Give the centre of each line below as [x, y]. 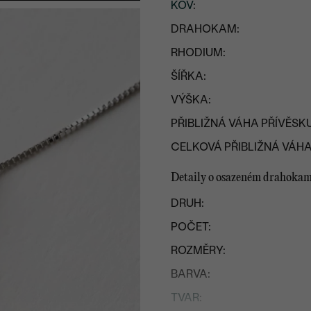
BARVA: [191, 274]
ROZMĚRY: [199, 250]
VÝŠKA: [191, 99]
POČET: [191, 226]
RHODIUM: [199, 52]
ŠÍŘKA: [189, 76]
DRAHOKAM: [205, 28]
